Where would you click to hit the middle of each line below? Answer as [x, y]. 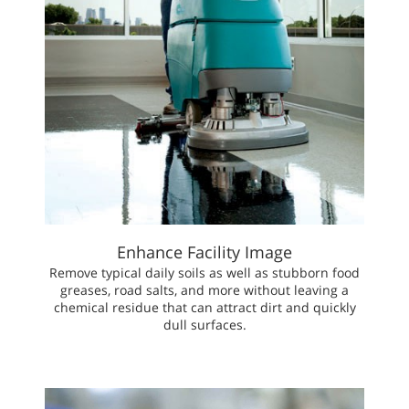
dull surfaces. [204, 325]
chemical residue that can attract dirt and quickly [204, 308]
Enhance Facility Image [204, 252]
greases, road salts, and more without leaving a [204, 290]
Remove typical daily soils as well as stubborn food [204, 273]
